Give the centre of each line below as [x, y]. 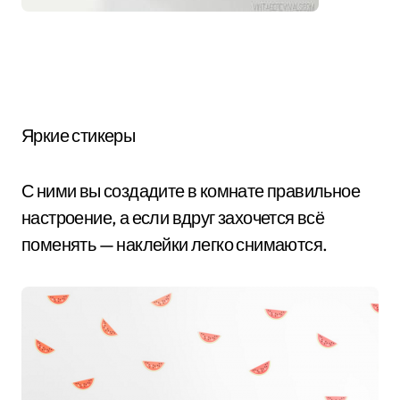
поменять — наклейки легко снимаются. [175, 244]
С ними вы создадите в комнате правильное [191, 191]
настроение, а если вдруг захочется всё [173, 217]
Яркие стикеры [79, 135]
